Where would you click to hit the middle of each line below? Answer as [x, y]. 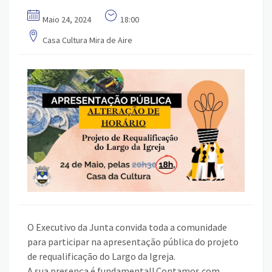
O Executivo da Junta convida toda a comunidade [127, 227]
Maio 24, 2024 [67, 20]
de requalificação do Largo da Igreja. [101, 257]
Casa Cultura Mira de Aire [87, 40]
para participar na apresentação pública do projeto [133, 242]
